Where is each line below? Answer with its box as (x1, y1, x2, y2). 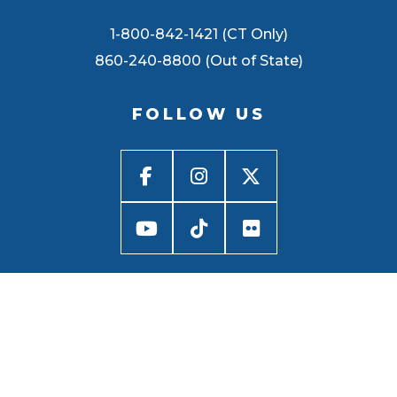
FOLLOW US (131, 105, 266, 125)
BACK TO (165, 336, 232, 350)
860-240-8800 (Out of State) (94, 52, 303, 70)
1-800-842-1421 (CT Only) (109, 26, 288, 43)
